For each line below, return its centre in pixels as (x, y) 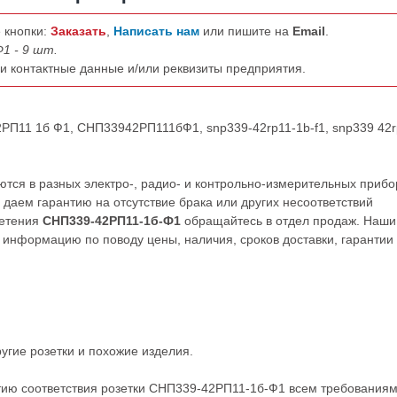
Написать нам (158, 31)
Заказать (78, 31)
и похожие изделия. (134, 351)
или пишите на (248, 31)
